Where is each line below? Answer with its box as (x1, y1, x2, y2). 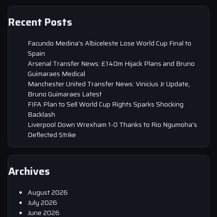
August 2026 (28, 186, 68, 198)
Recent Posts (8, 14, 72, 31)
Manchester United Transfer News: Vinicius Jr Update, (28, 78, 190, 89)
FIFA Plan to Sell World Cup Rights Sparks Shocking (28, 98, 184, 109)
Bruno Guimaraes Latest (28, 88, 102, 99)
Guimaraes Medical (28, 68, 85, 79)
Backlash (28, 108, 55, 120)
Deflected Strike (28, 129, 76, 140)
